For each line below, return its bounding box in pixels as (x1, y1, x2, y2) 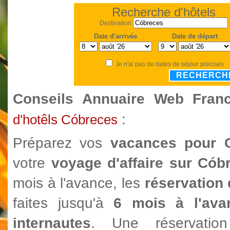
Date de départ (171, 32, 218, 40)
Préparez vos (13, 135, 110, 151)
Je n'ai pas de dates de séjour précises (116, 61, 224, 68)
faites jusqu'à (13, 195, 114, 211)
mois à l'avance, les (13, 175, 145, 191)
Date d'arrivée (94, 32, 137, 40)
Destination (100, 20, 131, 27)
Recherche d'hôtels (112, 5, 216, 19)
